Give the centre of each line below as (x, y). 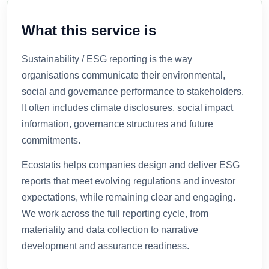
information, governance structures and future (118, 124)
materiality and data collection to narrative (110, 229)
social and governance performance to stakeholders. (133, 91)
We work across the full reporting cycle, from (115, 213)
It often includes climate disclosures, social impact (128, 107)
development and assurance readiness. (106, 246)
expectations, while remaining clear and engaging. (129, 197)
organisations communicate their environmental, (124, 75)
